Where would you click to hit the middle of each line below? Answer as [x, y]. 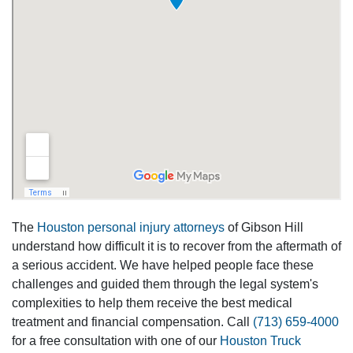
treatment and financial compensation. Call [132, 322]
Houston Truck [260, 341]
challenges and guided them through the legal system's [165, 284]
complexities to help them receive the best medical [152, 303]
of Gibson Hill [264, 227]
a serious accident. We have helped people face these [163, 265]
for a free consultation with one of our [116, 341]
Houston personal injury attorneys [131, 227]
